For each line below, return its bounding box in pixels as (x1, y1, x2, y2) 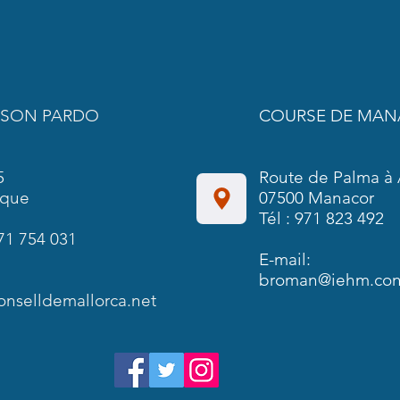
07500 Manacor (259, 187, 374, 208)
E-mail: (259, 249, 311, 270)
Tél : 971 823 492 (259, 208, 384, 229)
